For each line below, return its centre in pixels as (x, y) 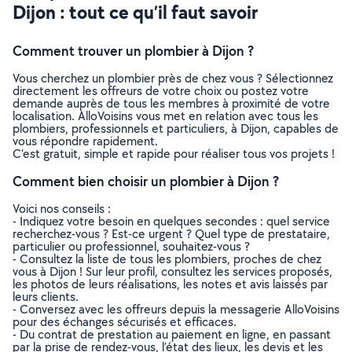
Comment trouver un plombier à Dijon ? (133, 51)
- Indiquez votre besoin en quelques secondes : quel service (171, 221)
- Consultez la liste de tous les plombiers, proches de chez (167, 259)
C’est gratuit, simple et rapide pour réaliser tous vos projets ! (174, 154)
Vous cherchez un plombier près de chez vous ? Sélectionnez (173, 78)
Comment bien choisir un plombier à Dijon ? (146, 181)
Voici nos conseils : (62, 209)
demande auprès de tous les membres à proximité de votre (171, 103)
